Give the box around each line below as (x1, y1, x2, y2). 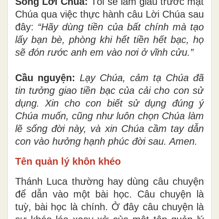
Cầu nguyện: (15, 72, 75, 83)
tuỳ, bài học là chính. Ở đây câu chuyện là (15, 201, 204, 212)
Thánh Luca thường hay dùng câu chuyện (15, 175, 204, 187)
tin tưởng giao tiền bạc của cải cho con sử (15, 85, 204, 96)
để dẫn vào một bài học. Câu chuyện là (15, 188, 204, 199)
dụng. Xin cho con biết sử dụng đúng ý (15, 97, 204, 109)
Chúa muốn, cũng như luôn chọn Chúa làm (15, 110, 204, 121)
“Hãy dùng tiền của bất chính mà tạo (38, 21, 204, 32)
